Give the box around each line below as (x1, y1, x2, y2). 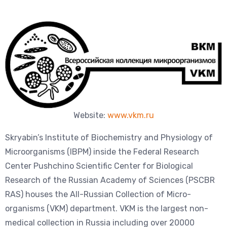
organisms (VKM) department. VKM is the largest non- (5, 204, 208, 214)
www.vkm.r (107, 110, 149, 121)
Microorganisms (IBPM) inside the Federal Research (5, 147, 199, 157)
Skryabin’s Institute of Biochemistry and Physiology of (5, 133, 213, 143)
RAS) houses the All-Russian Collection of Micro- (5, 190, 191, 200)
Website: (73, 110, 107, 121)
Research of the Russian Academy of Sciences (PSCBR (5, 175, 215, 185)
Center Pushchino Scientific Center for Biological (5, 161, 193, 171)
